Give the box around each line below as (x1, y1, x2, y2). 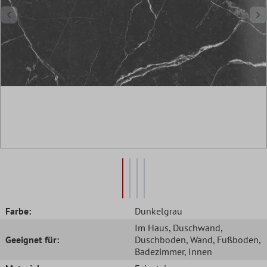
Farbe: (5, 204, 31, 217)
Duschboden (135, 233, 186, 246)
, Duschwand (169, 221, 221, 234)
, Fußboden (213, 233, 259, 246)
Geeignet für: (5, 233, 59, 246)
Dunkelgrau (135, 204, 182, 217)
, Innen (184, 245, 212, 257)
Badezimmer (135, 245, 184, 257)
